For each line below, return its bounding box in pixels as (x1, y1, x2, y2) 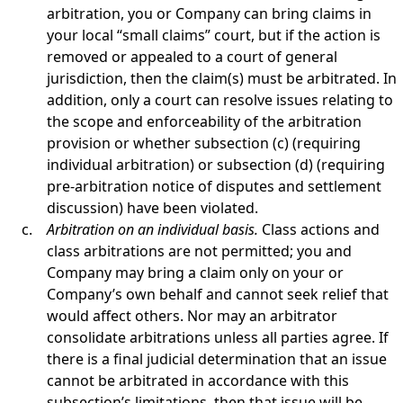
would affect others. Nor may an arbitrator (47, 306, 337, 326)
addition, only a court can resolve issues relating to (47, 90, 393, 110)
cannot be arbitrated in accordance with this (47, 371, 349, 390)
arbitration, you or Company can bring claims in (47, 4, 372, 23)
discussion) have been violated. (47, 198, 258, 218)
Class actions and (262, 219, 380, 239)
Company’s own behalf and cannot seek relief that (47, 284, 389, 304)
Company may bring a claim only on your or (47, 263, 344, 282)
